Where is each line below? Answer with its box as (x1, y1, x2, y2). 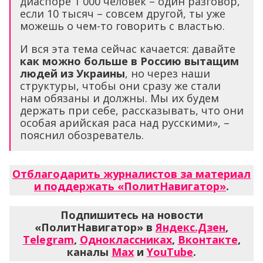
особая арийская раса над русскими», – (20, 116, 230, 130)
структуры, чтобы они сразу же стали (20, 79, 221, 93)
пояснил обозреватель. (20, 128, 144, 143)
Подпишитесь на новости (60, 208, 203, 222)
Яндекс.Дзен (156, 220, 225, 235)
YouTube (147, 245, 193, 259)
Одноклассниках (79, 232, 172, 247)
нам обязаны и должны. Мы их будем (20, 91, 219, 106)
